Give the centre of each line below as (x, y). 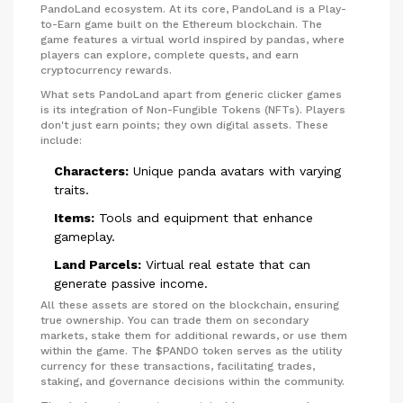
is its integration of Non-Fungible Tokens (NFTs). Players (193, 109)
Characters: (91, 170)
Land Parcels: (98, 264)
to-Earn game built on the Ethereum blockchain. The (181, 24)
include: (61, 140)
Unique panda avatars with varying (235, 170)
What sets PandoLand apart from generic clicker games (191, 94)
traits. (72, 189)
